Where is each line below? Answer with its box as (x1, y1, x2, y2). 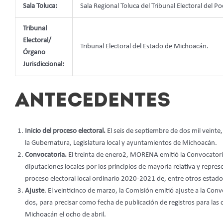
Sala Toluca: (23, 2, 57, 10)
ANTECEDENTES (15, 91, 170, 111)
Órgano (23, 49, 45, 57)
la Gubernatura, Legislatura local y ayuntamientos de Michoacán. (25, 139, 217, 147)
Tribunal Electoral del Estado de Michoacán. (80, 43, 209, 51)
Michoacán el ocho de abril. (25, 211, 106, 219)
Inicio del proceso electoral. (25, 127, 107, 135)
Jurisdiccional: (23, 61, 64, 69)
